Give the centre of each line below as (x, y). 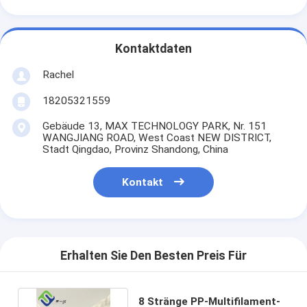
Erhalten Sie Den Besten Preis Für (153, 256)
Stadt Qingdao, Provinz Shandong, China (135, 149)
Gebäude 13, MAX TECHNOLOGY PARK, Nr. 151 (154, 126)
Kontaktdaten (153, 49)
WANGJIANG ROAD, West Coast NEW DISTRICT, (157, 137)
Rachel (58, 74)
